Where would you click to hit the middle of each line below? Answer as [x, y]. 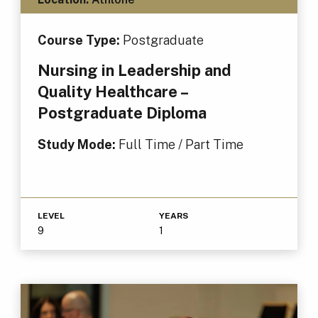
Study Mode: [78, 144]
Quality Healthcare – [112, 91]
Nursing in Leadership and [134, 70]
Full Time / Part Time [181, 144]
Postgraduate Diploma [122, 113]
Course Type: [80, 40]
